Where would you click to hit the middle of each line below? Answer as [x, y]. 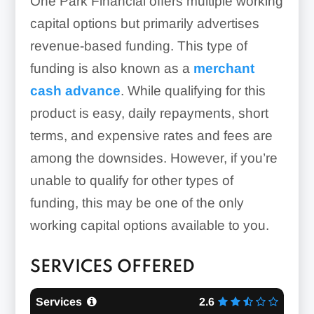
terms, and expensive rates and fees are [151, 136]
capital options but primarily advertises [144, 24]
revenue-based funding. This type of [138, 46]
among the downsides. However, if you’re [153, 158]
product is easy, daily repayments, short [149, 114]
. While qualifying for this [193, 91]
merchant [224, 69]
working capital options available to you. [149, 226]
